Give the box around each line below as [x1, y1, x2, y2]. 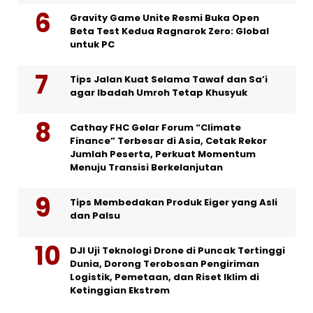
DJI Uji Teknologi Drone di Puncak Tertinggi [70, 244, 285, 258]
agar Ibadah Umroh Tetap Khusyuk [70, 86, 247, 100]
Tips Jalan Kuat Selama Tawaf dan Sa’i [70, 73, 268, 87]
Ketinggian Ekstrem [70, 284, 170, 298]
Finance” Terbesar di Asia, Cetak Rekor [70, 134, 267, 148]
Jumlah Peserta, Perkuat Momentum [70, 147, 256, 161]
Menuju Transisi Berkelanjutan [70, 161, 223, 175]
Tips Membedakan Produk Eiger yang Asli [70, 196, 277, 210]
